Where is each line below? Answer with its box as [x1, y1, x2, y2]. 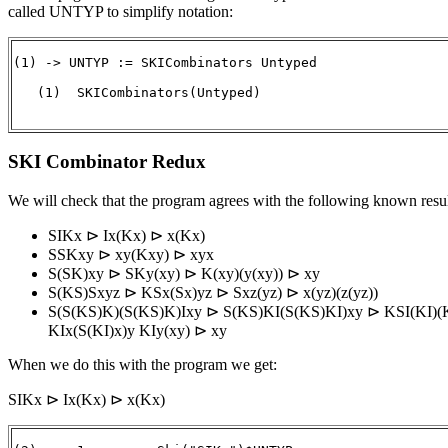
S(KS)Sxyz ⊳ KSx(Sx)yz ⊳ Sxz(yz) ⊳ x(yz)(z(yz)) [48, 284, 378, 302]
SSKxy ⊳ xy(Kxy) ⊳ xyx [48, 246, 214, 264]
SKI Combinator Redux [8, 151, 206, 173]
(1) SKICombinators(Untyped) [13, 84, 261, 100]
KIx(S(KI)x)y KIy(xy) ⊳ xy [48, 322, 227, 340]
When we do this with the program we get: [8, 356, 277, 374]
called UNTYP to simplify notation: [8, 2, 233, 20]
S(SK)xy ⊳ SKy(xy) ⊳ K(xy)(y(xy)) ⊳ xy [48, 265, 320, 283]
